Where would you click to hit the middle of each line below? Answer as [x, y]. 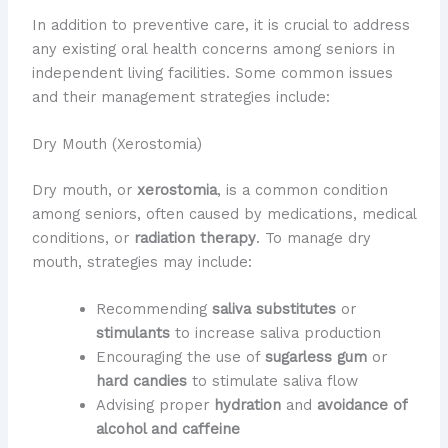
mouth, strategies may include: [141, 261]
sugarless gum [315, 357]
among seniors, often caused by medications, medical [223, 213]
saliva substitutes [273, 309]
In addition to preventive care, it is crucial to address [220, 24]
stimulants [132, 333]
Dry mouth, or [84, 189]
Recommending [153, 309]
